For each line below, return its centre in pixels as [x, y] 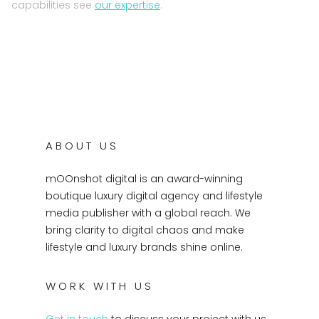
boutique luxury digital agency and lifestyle [154, 196]
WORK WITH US [100, 286]
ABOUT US [82, 146]
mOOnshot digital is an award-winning [144, 179]
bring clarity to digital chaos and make [145, 230]
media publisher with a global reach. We [148, 213]
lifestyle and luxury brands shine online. [144, 247]
